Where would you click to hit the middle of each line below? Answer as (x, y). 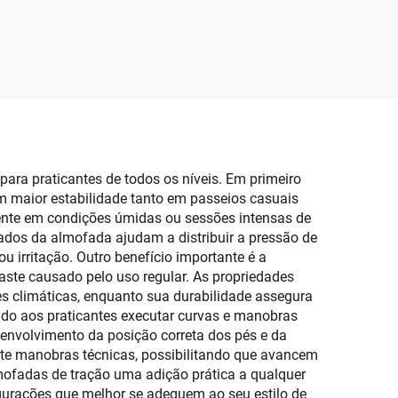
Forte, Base (201, 33)
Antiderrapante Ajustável (201, 121)
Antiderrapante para (201, 63)
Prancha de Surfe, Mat (201, 92)
